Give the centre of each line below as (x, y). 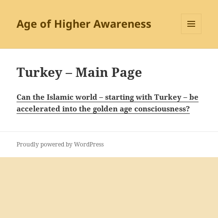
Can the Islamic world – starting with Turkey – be (108, 97)
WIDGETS (195, 54)
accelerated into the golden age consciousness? (103, 109)
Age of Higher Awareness (84, 24)
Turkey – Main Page (80, 72)
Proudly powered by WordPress (60, 145)
